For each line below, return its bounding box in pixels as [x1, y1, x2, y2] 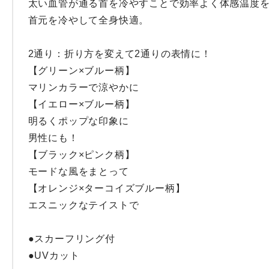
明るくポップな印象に [28, 116, 129, 126]
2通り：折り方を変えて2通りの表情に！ [28, 49, 211, 59]
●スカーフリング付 [28, 234, 115, 244]
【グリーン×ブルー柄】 [28, 65, 135, 76]
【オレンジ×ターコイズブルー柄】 [28, 183, 186, 193]
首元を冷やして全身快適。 [28, 15, 150, 25]
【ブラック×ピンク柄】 [28, 150, 135, 160]
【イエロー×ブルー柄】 [28, 99, 135, 109]
